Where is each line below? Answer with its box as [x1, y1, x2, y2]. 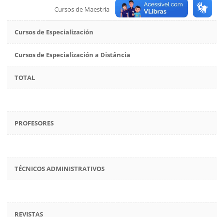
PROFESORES [15, 119, 54, 127]
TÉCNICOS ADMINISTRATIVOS [15, 164, 105, 173]
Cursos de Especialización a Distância [15, 50, 130, 59]
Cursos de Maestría [54, 5, 109, 14]
